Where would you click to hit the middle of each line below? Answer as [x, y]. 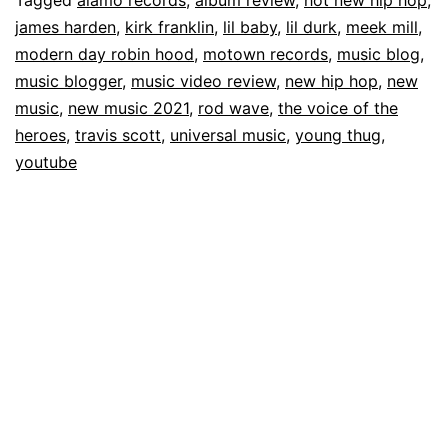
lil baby [250, 26]
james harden [65, 26]
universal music [228, 134]
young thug [338, 134]
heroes [40, 134]
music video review [203, 80]
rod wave [233, 107]
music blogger [68, 80]
